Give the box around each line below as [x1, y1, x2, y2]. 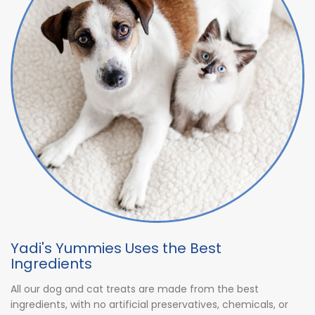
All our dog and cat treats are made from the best [11, 282, 259, 296]
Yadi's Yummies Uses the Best [11, 238, 221, 258]
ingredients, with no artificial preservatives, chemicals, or [11, 297, 288, 311]
